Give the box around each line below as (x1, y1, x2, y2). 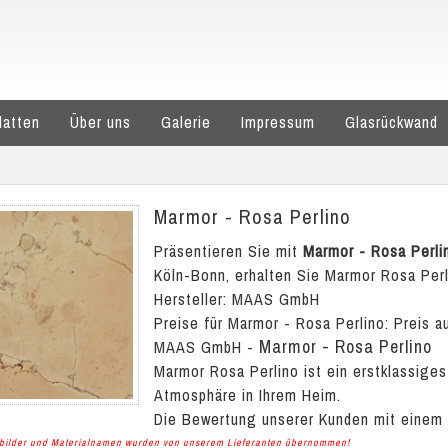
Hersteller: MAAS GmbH (154, 288, 320, 310)
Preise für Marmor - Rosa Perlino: (154, 312, 394, 334)
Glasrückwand (345, 111, 438, 133)
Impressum (241, 111, 315, 133)
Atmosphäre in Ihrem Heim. (154, 384, 341, 406)
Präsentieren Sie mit (154, 240, 303, 262)
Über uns (70, 111, 131, 133)
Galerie (161, 111, 211, 133)
